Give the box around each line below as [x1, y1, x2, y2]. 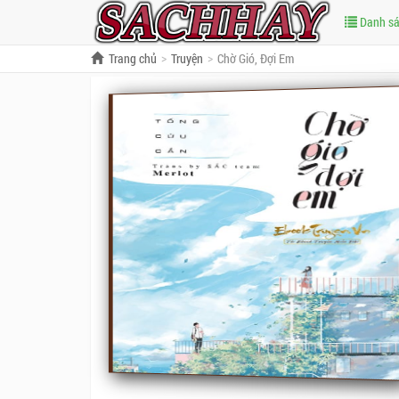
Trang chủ [109, 50, 157, 67]
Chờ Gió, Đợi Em [217, 50, 294, 67]
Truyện [171, 50, 203, 67]
